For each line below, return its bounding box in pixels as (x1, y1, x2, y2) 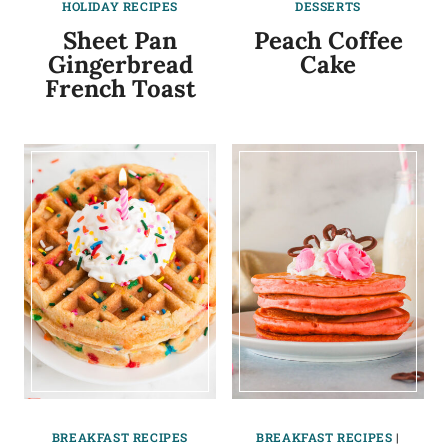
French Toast (44, 72, 196, 104)
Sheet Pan (63, 24, 177, 56)
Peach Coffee (253, 24, 403, 56)
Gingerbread (47, 48, 193, 80)
